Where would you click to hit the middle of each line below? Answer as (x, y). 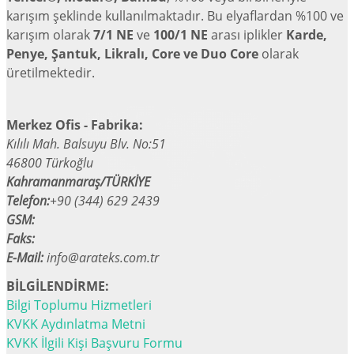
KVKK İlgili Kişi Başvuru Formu (94, 343)
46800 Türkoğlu (50, 163)
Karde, (307, 35)
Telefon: (28, 201)
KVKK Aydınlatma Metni (76, 324)
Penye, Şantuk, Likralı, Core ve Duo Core (134, 54)
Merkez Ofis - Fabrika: (75, 125)
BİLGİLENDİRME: (58, 286)
